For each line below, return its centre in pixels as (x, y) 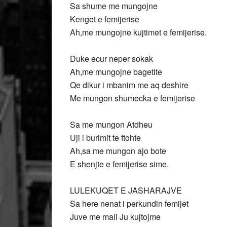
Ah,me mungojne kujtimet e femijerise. (138, 32)
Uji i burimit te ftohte (105, 138)
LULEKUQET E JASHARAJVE (126, 190)
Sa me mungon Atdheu (111, 124)
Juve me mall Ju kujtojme (115, 217)
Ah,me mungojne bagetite (116, 72)
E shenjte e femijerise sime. (119, 164)
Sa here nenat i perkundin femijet (129, 203)
